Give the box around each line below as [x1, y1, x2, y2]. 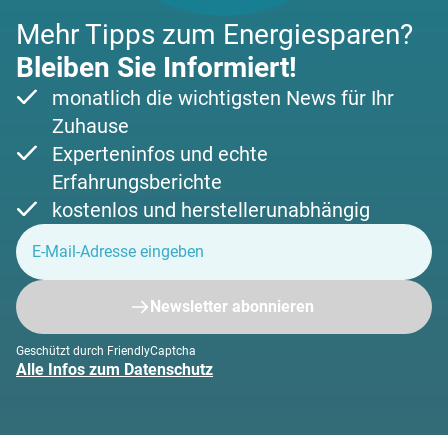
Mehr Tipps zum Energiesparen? [16, 17, 413, 51]
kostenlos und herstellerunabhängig [52, 197, 370, 222]
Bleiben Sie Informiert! [16, 50, 297, 84]
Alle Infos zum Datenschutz [16, 359, 213, 379]
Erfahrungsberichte [52, 169, 222, 194]
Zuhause [52, 113, 129, 138]
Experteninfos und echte [52, 141, 268, 166]
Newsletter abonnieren [150, 297, 314, 317]
